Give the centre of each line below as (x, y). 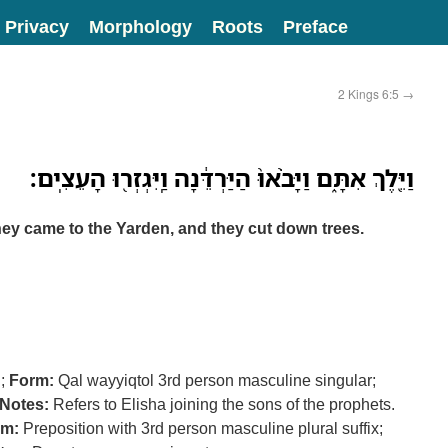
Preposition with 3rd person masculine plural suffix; (201, 428)
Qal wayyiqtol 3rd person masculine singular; (215, 380)
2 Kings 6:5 (370, 93)
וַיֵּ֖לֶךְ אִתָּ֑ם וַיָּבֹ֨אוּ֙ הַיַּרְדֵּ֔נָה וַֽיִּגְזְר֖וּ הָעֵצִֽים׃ (222, 177)
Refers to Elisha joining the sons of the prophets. (222, 404)
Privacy (37, 26)
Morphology (140, 26)
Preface (315, 26)
